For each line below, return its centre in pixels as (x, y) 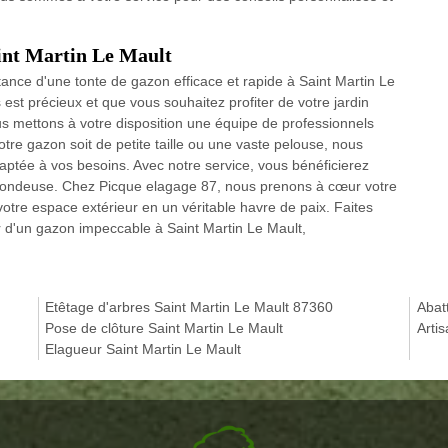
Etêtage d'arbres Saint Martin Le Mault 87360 (189, 306)
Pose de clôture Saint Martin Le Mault (164, 327)
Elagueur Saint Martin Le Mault (143, 348)
